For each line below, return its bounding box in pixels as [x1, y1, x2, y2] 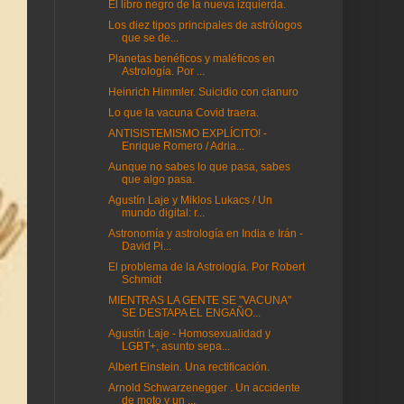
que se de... [121, 32, 179, 44]
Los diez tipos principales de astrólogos [107, 19, 302, 32]
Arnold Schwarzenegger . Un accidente [107, 381, 300, 394]
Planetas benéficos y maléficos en [107, 52, 275, 65]
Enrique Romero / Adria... [121, 140, 244, 152]
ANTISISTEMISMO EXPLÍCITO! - [107, 127, 267, 140]
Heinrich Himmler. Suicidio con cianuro [107, 86, 298, 98]
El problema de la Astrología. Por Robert [107, 261, 305, 273]
